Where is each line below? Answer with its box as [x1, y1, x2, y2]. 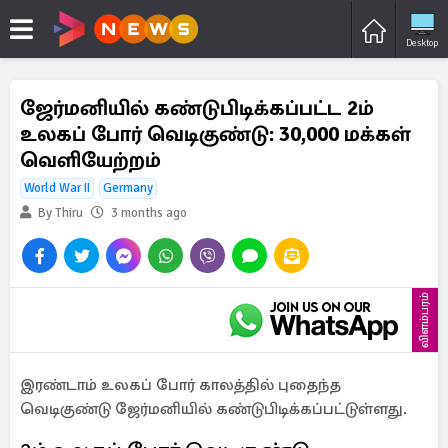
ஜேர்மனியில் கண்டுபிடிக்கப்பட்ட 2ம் [20, 95, 374, 121]
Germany [103, 180, 153, 196]
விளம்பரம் [417, 292, 432, 348]
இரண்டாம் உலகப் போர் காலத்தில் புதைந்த [20, 375, 341, 395]
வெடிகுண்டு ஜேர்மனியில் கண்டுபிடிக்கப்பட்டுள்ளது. [20, 399, 407, 419]
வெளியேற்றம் [20, 147, 161, 173]
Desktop [406, 36, 438, 49]
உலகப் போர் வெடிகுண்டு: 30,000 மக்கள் [20, 121, 411, 147]
